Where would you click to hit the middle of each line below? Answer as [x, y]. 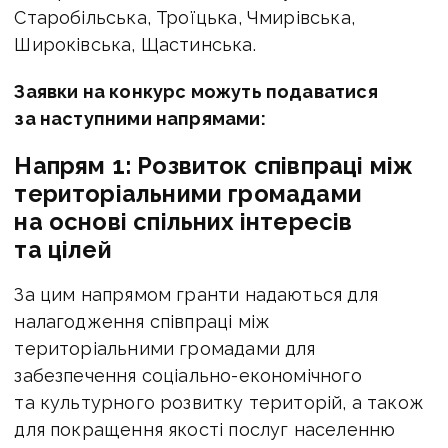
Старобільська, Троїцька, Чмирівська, [184, 17]
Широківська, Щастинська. [135, 44]
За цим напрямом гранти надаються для [196, 295]
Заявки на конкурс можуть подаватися [196, 91]
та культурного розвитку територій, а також [219, 403]
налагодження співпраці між [142, 322]
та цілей [63, 249]
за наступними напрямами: [140, 118]
